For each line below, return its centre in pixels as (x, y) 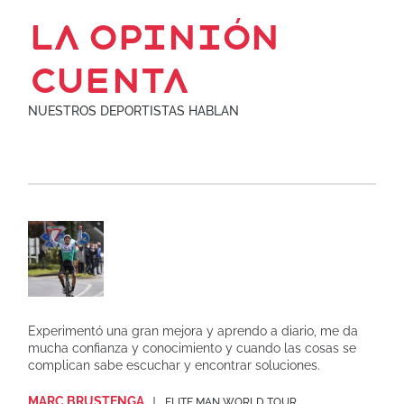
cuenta (109, 80)
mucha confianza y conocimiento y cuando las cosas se (193, 348)
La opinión (154, 37)
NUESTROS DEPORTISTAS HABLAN (134, 110)
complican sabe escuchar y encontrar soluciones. (174, 365)
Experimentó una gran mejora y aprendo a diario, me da (193, 331)
